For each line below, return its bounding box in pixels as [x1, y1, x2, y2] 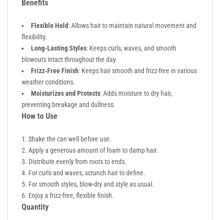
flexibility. [22, 32, 47, 41]
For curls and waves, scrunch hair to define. [28, 168, 145, 177]
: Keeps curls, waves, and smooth [86, 44, 176, 52]
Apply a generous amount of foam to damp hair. [28, 146, 158, 154]
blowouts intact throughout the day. [22, 55, 117, 63]
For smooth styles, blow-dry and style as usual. [28, 180, 154, 188]
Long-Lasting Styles [31, 44, 86, 52]
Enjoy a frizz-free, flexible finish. [28, 191, 114, 199]
